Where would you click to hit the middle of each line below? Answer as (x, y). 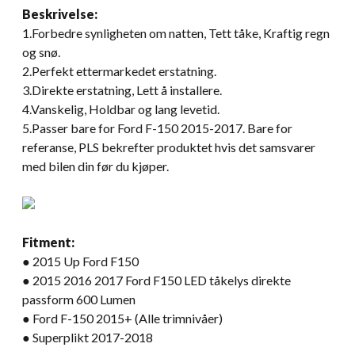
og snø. (41, 52)
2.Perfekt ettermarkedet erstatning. (119, 71)
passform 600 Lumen (79, 299)
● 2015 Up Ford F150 (80, 261)
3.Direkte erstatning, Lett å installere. (122, 90)
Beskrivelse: (60, 13)
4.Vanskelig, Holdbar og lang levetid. (121, 109)
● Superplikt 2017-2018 (88, 337)
